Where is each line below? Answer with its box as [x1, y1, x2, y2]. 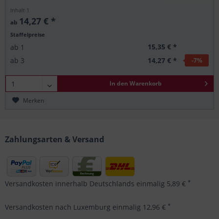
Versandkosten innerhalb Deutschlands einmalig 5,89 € [5, 179, 188, 189]
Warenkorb [129, 79, 162, 88]
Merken [23, 96, 44, 105]
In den [109, 79, 128, 88]
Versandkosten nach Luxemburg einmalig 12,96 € [5, 202, 168, 212]
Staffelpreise [10, 31, 45, 39]
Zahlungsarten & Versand [5, 134, 104, 145]
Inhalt [10, 6, 27, 14]
